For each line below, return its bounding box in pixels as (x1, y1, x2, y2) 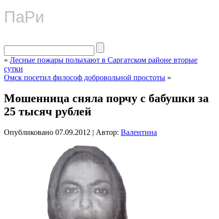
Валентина (121, 128, 157, 136)
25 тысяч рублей (4, 105, 91, 118)
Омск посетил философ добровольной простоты (4, 73, 165, 82)
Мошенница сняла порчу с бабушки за (4, 91, 209, 105)
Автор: (96, 128, 119, 136)
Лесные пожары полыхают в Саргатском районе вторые (10, 56, 197, 64)
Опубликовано (4, 128, 53, 136)
